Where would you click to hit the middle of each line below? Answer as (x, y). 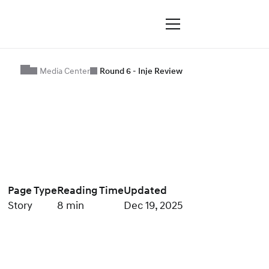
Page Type (32, 190)
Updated (145, 190)
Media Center (65, 71)
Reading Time (90, 190)
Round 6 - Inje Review (141, 71)
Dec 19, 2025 (153, 206)
